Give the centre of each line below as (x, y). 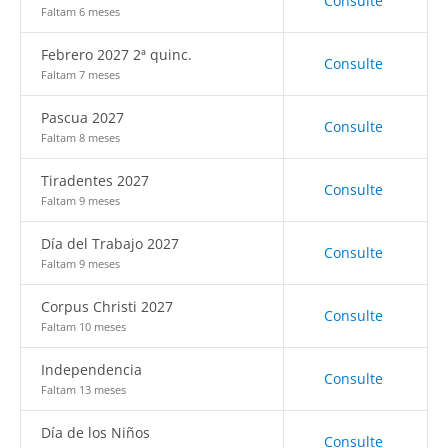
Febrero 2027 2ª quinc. (116, 54)
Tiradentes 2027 (95, 180)
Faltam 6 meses (80, 11)
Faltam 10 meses (83, 326)
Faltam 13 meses (83, 389)
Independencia (91, 369)
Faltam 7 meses (80, 74)
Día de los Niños (95, 432)
